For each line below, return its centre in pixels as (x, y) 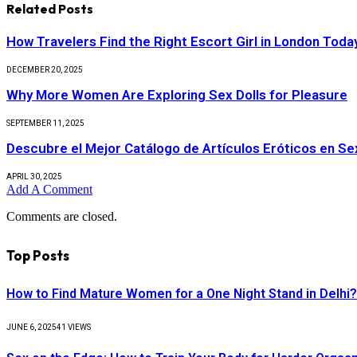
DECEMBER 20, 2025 (45, 70)
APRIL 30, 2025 (34, 177)
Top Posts (38, 255)
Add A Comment (49, 190)
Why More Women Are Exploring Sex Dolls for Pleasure (177, 95)
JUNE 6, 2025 (31, 328)
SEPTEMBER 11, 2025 (45, 124)
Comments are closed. (62, 217)
